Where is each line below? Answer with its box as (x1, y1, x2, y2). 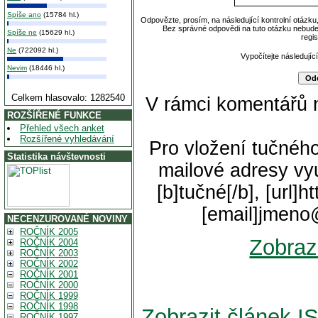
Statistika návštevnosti (7, 151, 106, 162)
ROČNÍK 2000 (20, 280, 78, 290)
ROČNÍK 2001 (20, 269, 78, 280)
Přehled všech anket (20, 123, 104, 133)
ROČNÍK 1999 (20, 290, 78, 301)
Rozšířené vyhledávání (20, 133, 114, 144)
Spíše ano (7, 11, 41, 18)
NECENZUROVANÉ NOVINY (7, 214, 128, 224)
